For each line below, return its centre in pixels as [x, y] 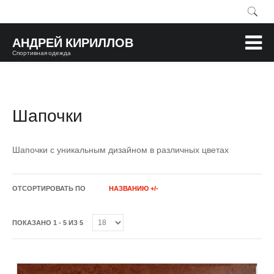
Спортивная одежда [42, 53]
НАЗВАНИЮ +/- [134, 188]
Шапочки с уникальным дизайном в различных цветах [120, 150]
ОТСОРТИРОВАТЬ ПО [49, 188]
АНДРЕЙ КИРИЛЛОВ [73, 43]
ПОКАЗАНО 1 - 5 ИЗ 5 [49, 223]
